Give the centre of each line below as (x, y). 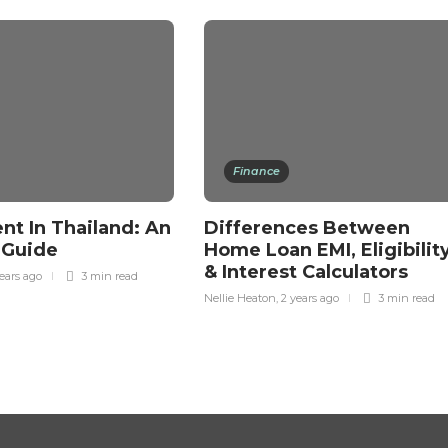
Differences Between (307, 228)
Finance (256, 171)
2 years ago (310, 298)
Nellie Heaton (240, 298)
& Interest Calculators (308, 272)
